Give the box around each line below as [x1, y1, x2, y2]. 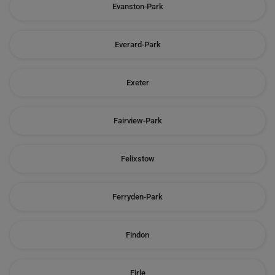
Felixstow [120, 154, 155, 163]
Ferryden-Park [112, 192, 163, 201]
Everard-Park [114, 40, 161, 49]
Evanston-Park [112, 2, 163, 11]
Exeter [126, 78, 149, 87]
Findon [126, 230, 149, 239]
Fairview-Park [113, 116, 162, 125]
